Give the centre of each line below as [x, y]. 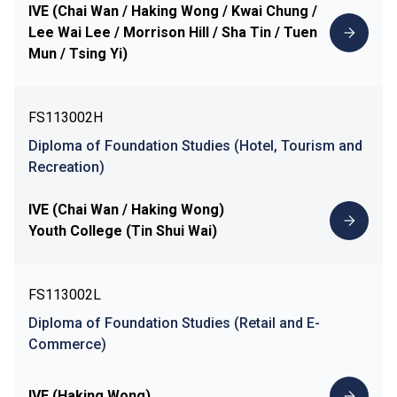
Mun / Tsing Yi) [78, 53]
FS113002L [65, 294]
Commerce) [67, 344]
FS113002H [66, 117]
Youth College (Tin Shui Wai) [123, 230]
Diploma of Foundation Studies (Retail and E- [174, 323]
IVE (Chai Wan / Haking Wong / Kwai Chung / [173, 11]
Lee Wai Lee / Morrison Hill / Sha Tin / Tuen [173, 32]
